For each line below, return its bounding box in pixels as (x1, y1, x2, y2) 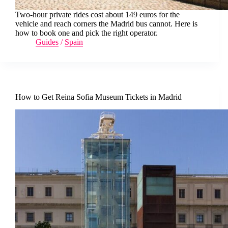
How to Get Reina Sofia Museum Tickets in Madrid (15, 92, 182, 101)
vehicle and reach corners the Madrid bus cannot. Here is (15, 19, 197, 28)
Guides (36, 37, 59, 46)
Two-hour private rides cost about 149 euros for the (15, 10, 180, 19)
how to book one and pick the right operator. (15, 28, 158, 37)
